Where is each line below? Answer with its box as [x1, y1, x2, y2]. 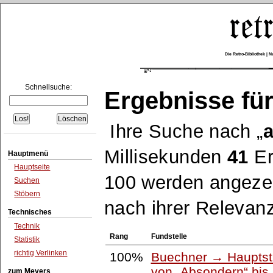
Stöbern [14, 189, 41, 198]
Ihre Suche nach [110, 121, 257, 142]
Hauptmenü [8, 149, 49, 158]
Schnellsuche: [24, 83, 72, 92]
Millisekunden [104, 146, 228, 168]
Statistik [14, 235, 40, 244]
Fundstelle [151, 232, 187, 241]
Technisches [8, 208, 52, 217]
